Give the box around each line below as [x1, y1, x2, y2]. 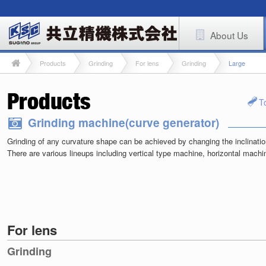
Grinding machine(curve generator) [28, 115, 219, 131]
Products [40, 58, 66, 68]
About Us [210, 28, 248, 42]
